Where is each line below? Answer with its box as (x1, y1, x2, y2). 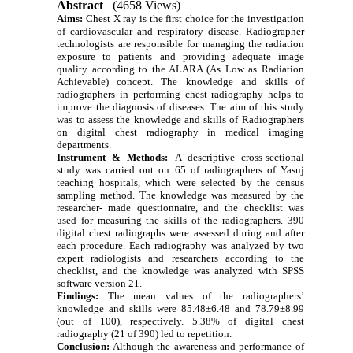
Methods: (127, 151, 175, 164)
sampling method (57, 189, 133, 202)
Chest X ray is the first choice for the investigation (85, 13, 304, 25)
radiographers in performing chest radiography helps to (57, 88, 304, 101)
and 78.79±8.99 (234, 303, 304, 315)
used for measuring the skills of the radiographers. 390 (57, 214, 304, 227)
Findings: (57, 290, 99, 303)
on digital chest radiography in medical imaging (57, 126, 304, 139)
